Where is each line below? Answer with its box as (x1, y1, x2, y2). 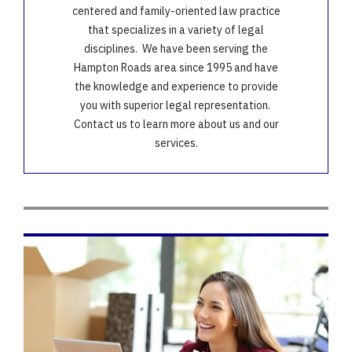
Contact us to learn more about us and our (73, 117, 279, 132)
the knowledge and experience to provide (74, 79, 278, 94)
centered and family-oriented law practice (71, 4, 280, 19)
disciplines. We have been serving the (84, 42, 268, 57)
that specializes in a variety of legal (88, 23, 264, 38)
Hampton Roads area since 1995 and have (74, 60, 278, 75)
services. (154, 136, 198, 151)
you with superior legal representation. (79, 98, 273, 113)
